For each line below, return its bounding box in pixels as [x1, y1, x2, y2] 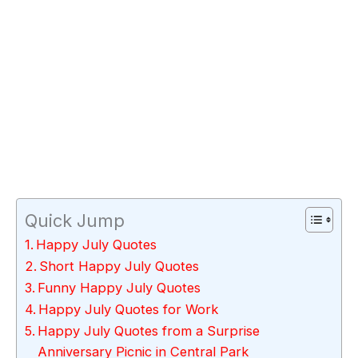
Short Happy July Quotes [39, 257, 200, 274]
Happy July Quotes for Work [38, 300, 219, 317]
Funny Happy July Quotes [38, 279, 201, 296]
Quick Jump [25, 209, 125, 231]
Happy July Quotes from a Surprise [38, 322, 261, 339]
